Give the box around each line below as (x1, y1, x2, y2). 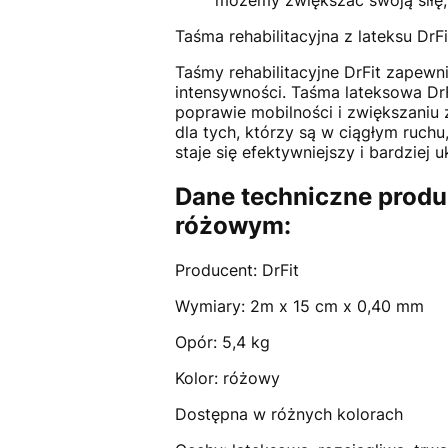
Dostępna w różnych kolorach (174, 404, 403, 425)
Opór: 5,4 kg (174, 332, 270, 353)
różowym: (174, 211, 291, 241)
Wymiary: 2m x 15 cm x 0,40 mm (174, 296, 424, 317)
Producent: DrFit (174, 260, 299, 281)
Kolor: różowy (174, 368, 280, 389)
